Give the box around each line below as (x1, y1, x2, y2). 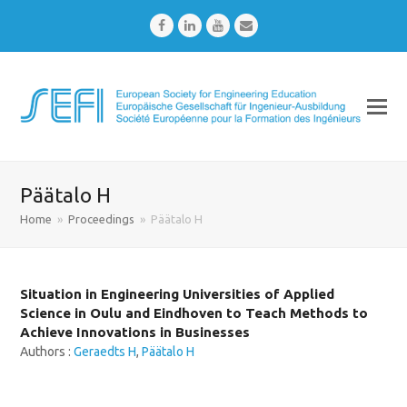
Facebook (164, 17, 218, 32)
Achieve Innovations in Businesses (20, 324, 251, 340)
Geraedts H (74, 344, 137, 359)
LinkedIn (194, 17, 242, 32)
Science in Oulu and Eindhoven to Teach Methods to (20, 305, 369, 321)
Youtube (222, 17, 271, 32)
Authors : (20, 344, 74, 359)
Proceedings (68, 213, 135, 225)
